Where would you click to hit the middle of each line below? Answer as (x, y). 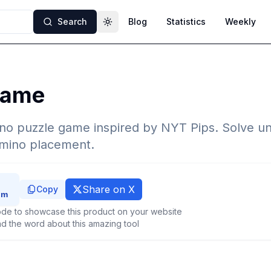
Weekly (240, 21)
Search (72, 21)
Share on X (109, 189)
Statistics (186, 21)
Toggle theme (136, 27)
